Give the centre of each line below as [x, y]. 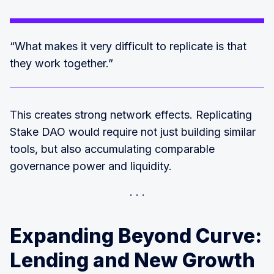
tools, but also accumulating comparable [112, 149]
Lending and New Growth [132, 260]
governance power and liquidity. [91, 166]
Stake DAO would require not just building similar [133, 131]
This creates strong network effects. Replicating [131, 114]
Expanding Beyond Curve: [136, 235]
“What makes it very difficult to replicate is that [128, 46]
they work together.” [61, 63]
